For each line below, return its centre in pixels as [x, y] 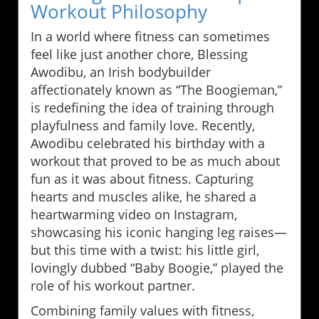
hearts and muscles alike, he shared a [143, 197]
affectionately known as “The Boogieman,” [156, 90]
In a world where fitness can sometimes [150, 37]
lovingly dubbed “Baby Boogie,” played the [157, 268]
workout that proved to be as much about [155, 161]
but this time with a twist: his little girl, [145, 250]
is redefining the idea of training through [152, 108]
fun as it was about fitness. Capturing [142, 179]
